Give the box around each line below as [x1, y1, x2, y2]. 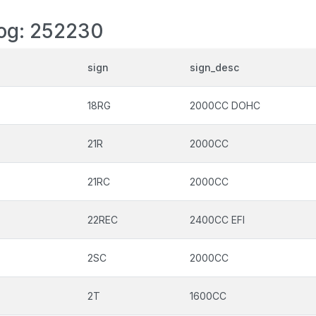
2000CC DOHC [190, 99, 260, 111]
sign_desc [190, 61, 239, 73]
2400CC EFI [190, 214, 245, 226]
